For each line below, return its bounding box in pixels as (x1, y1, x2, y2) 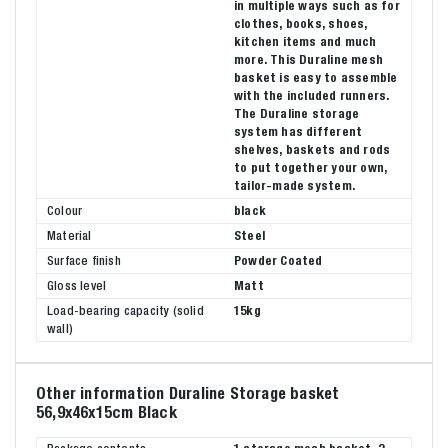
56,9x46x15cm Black (36, 402, 177, 422)
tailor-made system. (234, 177, 355, 193)
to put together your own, (234, 159, 388, 175)
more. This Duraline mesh (234, 51, 383, 67)
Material (47, 227, 92, 243)
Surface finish (47, 252, 121, 268)
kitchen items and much (234, 33, 377, 49)
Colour (47, 202, 83, 218)
